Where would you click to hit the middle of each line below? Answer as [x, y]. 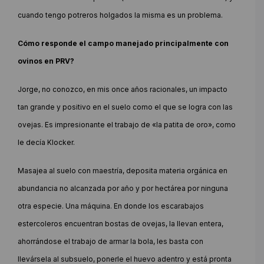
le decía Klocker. [46, 142]
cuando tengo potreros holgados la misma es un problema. [120, 15]
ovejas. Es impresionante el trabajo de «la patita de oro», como [127, 124]
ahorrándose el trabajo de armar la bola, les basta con [110, 241]
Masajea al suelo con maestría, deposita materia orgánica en [123, 170]
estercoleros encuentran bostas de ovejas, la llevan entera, [121, 223]
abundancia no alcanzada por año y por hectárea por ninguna [123, 188]
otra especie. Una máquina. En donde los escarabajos [111, 206]
